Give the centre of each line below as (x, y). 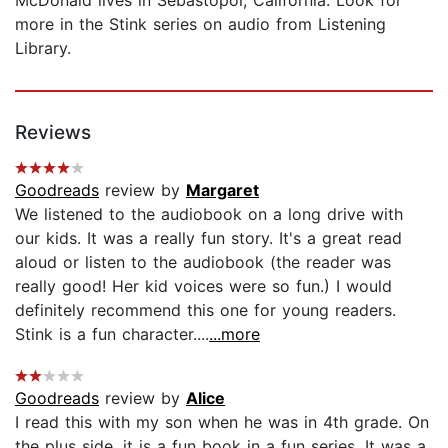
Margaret (222, 189)
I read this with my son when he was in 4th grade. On (222, 421)
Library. (43, 47)
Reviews (53, 132)
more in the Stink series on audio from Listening (200, 23)
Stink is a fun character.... (112, 333)
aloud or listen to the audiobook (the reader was (203, 261)
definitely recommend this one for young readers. (205, 309)
